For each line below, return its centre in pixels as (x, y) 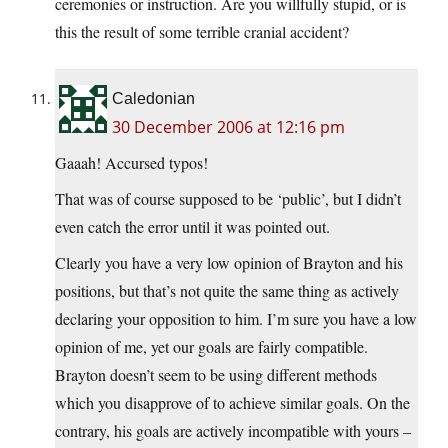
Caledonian (153, 99)
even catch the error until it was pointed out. (192, 227)
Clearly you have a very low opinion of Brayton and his (229, 263)
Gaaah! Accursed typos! (131, 163)
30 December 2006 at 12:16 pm (228, 127)
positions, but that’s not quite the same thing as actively (227, 291)
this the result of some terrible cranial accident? (202, 32)
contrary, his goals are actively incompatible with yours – (233, 431)
